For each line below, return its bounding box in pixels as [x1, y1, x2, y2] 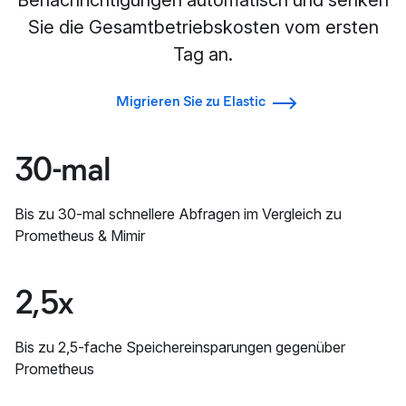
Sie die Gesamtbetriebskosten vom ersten [27, 16, 379, 39]
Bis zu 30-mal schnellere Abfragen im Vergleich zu [14, 204, 342, 223]
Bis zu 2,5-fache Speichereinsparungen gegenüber [14, 337, 345, 356]
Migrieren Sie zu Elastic [116, 92, 266, 111]
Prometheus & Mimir [14, 226, 145, 245]
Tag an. [173, 43, 233, 66]
